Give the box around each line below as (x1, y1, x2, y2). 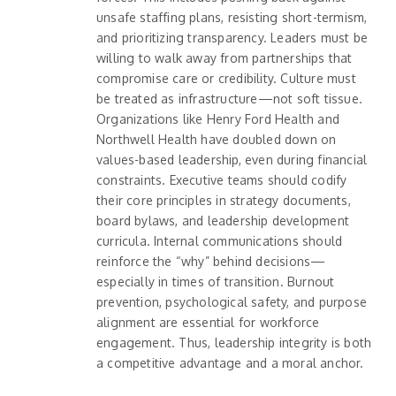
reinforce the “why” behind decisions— (96, 253, 326, 269)
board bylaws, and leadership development (96, 212, 349, 228)
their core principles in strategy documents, (96, 192, 351, 208)
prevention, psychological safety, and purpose (96, 293, 367, 309)
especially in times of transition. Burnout (96, 273, 335, 289)
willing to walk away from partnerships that (96, 49, 353, 65)
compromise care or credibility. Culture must (96, 70, 356, 86)
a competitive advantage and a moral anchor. (96, 354, 364, 370)
